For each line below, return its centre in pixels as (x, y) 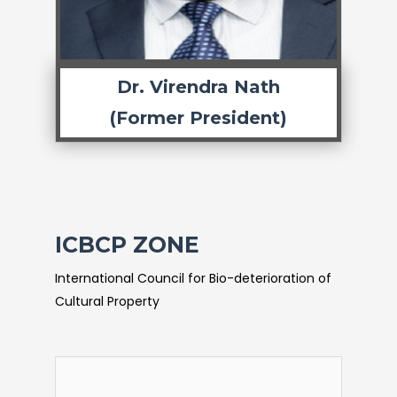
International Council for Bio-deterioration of (193, 278)
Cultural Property (107, 301)
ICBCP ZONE (127, 245)
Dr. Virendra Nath (198, 87)
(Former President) (198, 118)
